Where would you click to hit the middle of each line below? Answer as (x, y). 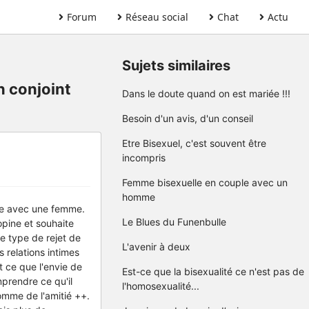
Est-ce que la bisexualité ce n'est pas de (213, 271)
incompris (144, 158)
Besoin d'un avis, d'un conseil (188, 118)
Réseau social (157, 17)
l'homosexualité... (161, 286)
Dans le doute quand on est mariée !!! (206, 93)
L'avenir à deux (156, 247)
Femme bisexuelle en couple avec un (205, 182)
